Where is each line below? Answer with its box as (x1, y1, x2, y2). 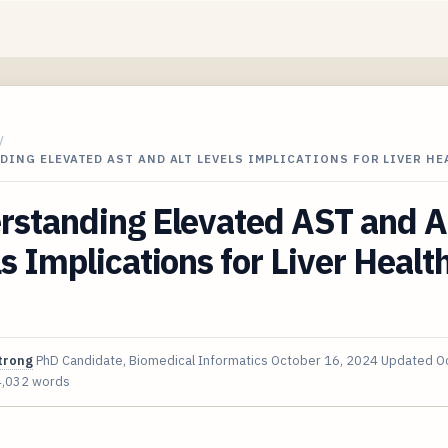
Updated (381, 351, 436, 369)
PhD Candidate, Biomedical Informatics (36, 351, 268, 369)
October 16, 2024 (271, 351, 378, 369)
